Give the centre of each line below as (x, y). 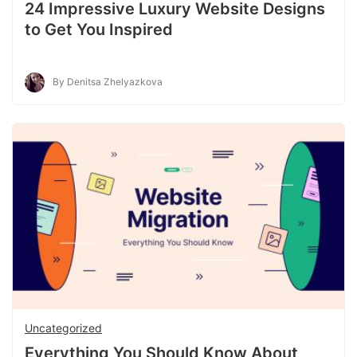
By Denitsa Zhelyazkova (108, 82)
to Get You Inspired (99, 30)
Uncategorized (63, 328)
